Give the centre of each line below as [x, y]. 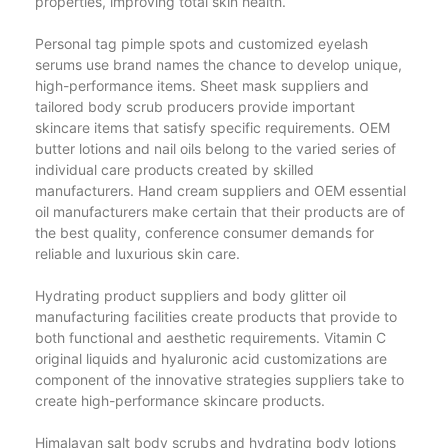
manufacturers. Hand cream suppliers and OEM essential [220, 190]
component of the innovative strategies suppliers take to [219, 379]
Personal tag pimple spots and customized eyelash [201, 43]
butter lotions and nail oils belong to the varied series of [215, 148]
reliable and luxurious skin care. [137, 253]
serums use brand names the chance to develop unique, [218, 64]
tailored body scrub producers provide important [195, 106]
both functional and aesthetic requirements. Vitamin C [210, 337]
